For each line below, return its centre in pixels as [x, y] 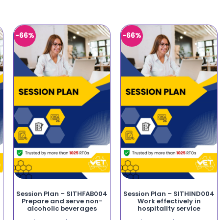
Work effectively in [169, 201]
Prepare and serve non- [62, 201]
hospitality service [169, 208]
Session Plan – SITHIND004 [169, 193]
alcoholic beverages [62, 208]
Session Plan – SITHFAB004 [62, 193]
